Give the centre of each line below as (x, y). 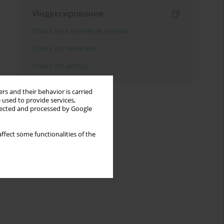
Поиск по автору (61, 66)
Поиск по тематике (65, 48)
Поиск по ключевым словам (81, 31)
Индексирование (68, 13)
